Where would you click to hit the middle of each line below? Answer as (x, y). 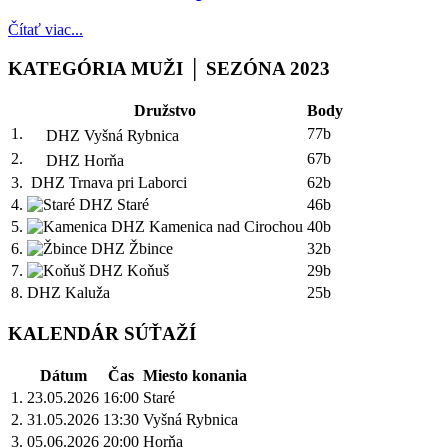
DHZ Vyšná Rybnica (110, 135)
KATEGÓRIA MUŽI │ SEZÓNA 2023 (169, 68)
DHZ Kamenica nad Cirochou (205, 226)
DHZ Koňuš (127, 270)
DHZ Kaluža (68, 292)
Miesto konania (195, 376)
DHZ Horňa (83, 160)
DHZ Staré (112, 204)
